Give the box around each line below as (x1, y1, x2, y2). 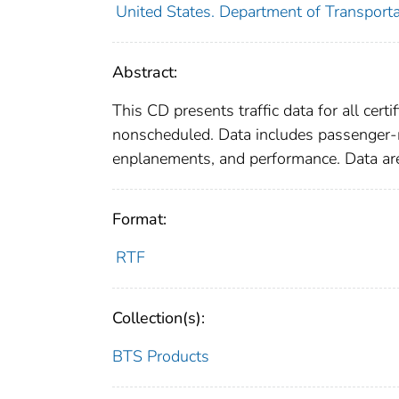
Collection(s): (112, 307, 205, 330)
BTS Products (112, 346, 209, 368)
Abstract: (112, 61, 177, 84)
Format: (112, 208, 167, 231)
